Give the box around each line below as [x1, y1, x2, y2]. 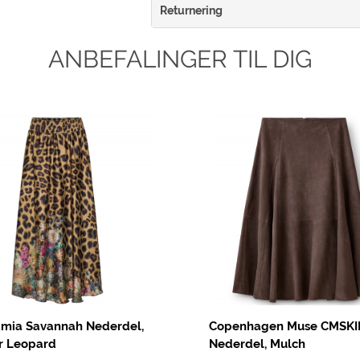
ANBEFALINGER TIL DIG [47, 45, 312, 74]
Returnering [159, 4, 223, 18]
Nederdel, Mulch [208, 337, 305, 352]
